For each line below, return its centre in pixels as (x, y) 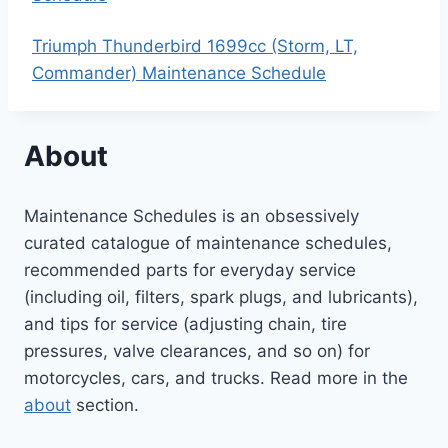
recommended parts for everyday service (190, 269)
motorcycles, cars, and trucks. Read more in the (216, 377)
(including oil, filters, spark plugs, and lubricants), (221, 296)
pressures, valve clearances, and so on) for (197, 350)
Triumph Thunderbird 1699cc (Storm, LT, (195, 46)
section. (105, 404)
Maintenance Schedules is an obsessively (191, 215)
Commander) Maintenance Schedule (179, 73)
